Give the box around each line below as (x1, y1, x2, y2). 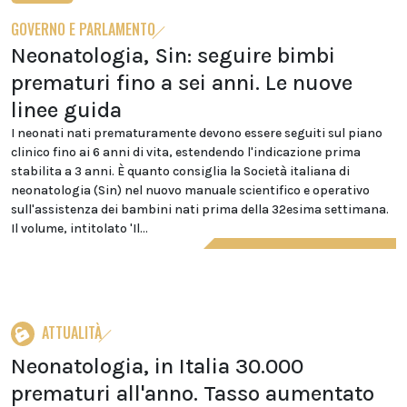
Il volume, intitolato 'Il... (11, 221, 148, 236)
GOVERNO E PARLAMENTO (11, 18, 155, 40)
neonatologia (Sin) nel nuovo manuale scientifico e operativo (11, 183, 370, 198)
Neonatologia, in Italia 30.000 (11, 353, 303, 379)
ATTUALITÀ (42, 322, 102, 343)
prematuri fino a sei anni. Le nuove (11, 70, 352, 95)
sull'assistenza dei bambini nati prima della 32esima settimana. (11, 202, 389, 217)
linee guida (11, 97, 122, 123)
